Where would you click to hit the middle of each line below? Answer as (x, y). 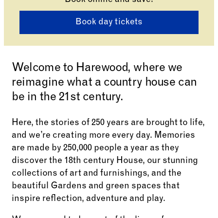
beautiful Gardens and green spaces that (96, 187)
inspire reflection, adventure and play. (89, 199)
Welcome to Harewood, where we (97, 69)
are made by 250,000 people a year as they (95, 149)
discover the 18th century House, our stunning (105, 161)
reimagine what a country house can (105, 83)
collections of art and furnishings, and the (97, 174)
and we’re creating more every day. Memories (103, 136)
